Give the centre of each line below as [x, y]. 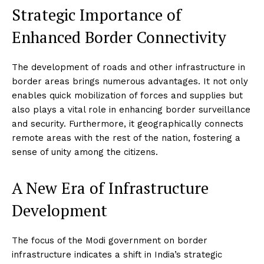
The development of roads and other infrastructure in [128, 67]
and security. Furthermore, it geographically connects [128, 124]
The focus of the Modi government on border [110, 241]
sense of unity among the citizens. [85, 152]
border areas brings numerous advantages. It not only [130, 82]
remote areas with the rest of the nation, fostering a [126, 138]
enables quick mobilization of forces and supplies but [127, 96]
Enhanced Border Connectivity [119, 37]
